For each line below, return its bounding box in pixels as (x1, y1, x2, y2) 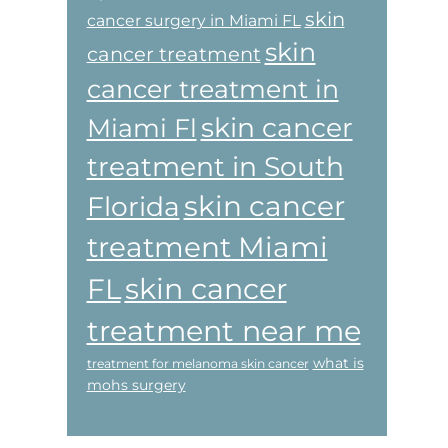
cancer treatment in (86, 73, 339, 104)
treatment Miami (86, 229, 328, 264)
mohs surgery (86, 375, 186, 394)
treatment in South (86, 149, 344, 183)
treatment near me (86, 312, 361, 348)
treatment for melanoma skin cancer (86, 355, 309, 371)
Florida (86, 189, 180, 223)
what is (312, 353, 364, 372)
